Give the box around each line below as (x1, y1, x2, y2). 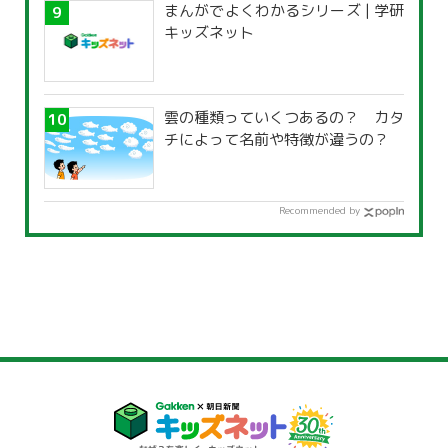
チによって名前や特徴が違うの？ (164, 129, 389, 151)
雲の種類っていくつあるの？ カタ (164, 107, 404, 129)
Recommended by (279, 203, 360, 218)
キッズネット (164, 22, 254, 44)
